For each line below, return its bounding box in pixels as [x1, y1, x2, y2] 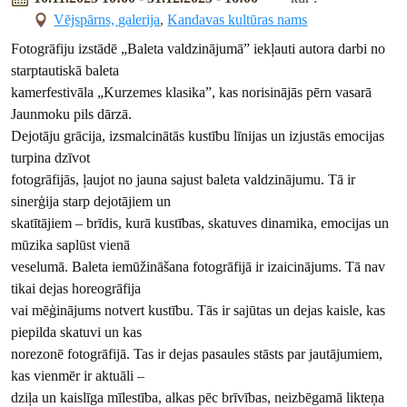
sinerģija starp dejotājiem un [11, 194, 172, 210]
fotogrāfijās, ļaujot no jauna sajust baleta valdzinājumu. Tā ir [11, 172, 356, 188]
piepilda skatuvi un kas [11, 324, 143, 341]
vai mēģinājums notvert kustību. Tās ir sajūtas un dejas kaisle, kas [11, 303, 386, 319]
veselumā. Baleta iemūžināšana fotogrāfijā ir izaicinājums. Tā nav [11, 259, 386, 275]
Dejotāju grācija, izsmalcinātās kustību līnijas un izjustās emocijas [11, 128, 385, 144]
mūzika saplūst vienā [11, 237, 131, 253]
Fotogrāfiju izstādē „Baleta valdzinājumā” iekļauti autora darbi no [11, 41, 386, 57]
